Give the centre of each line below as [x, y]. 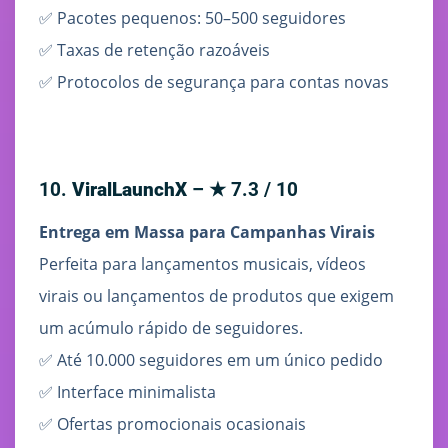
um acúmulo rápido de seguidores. [171, 328]
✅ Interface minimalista [127, 392]
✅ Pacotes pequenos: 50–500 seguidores [192, 18]
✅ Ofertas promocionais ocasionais [172, 424]
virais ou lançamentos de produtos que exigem [216, 296]
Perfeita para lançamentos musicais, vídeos [202, 264]
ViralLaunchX [129, 190]
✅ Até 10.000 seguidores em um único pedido [211, 360]
